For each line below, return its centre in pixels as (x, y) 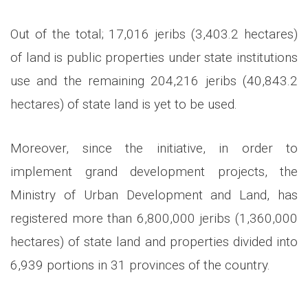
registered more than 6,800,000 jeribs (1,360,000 (154, 219)
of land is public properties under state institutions (154, 58)
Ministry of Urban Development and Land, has (154, 195)
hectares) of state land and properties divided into (154, 242)
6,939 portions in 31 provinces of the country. (140, 265)
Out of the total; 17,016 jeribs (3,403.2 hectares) (154, 34)
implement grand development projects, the (154, 172)
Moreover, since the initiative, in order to (154, 148)
